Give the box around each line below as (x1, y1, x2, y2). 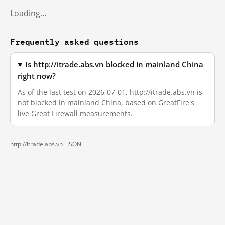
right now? (18, 71, 56, 81)
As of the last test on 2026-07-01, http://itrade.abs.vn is (18, 87, 202, 97)
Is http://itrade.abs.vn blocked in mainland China (25, 60, 204, 69)
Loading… (10, 8, 46, 19)
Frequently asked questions (10, 35, 139, 48)
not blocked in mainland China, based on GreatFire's (18, 98, 194, 107)
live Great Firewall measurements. (18, 108, 133, 118)
